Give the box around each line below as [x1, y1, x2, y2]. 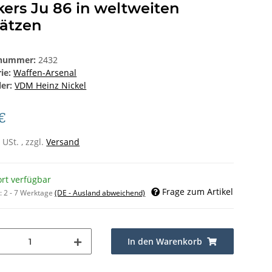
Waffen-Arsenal [13, 67, 77, 79]
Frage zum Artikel [162, 186, 233, 198]
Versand [46, 136, 80, 148]
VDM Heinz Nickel [15, 80, 87, 92]
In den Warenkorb [127, 236, 203, 248]
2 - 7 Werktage [4, 188, 55, 199]
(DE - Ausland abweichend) [55, 188, 146, 199]
